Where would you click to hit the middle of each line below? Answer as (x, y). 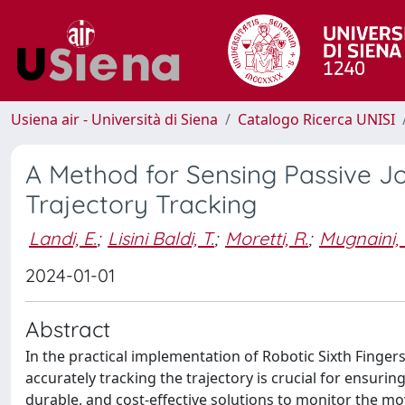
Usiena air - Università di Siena (114, 119)
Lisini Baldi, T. (161, 238)
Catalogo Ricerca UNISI (316, 119)
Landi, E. (63, 238)
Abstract (68, 329)
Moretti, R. (267, 238)
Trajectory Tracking (141, 204)
